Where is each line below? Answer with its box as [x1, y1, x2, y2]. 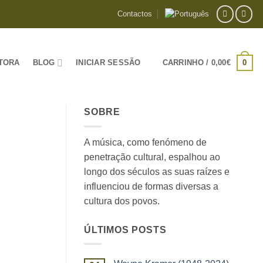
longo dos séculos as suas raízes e [84, 166, 230, 177]
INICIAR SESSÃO [76, 58, 141, 67]
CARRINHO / [162, 58, 211, 67]
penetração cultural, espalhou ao [84, 151, 220, 162]
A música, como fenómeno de [84, 137, 207, 147]
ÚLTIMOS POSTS [84, 224, 167, 235]
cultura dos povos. [84, 195, 160, 206]
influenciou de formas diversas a [84, 181, 218, 191]
